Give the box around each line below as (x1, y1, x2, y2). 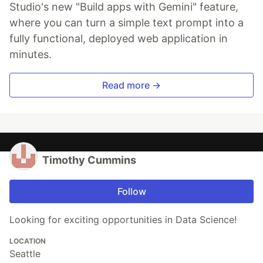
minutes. (9, 48, 52, 61)
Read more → (102, 79, 161, 92)
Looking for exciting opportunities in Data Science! (9, 214, 237, 226)
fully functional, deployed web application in (9, 32, 228, 45)
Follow (117, 186, 146, 198)
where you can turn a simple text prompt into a (9, 16, 244, 29)
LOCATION (9, 237, 46, 246)
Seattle (9, 248, 41, 260)
